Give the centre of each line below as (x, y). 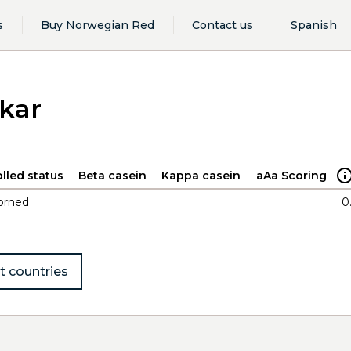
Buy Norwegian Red (97, 25)
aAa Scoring (291, 175)
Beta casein (112, 175)
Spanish (314, 25)
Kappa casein (201, 175)
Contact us (222, 25)
